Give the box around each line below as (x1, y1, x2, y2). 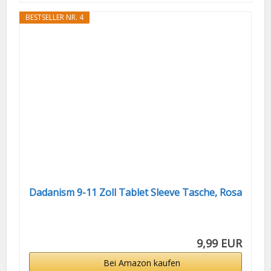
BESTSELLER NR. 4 (25, 12, 83, 23)
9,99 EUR (197, 236, 243, 251)
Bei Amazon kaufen (103, 257, 180, 269)
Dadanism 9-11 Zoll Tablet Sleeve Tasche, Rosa (28, 186, 242, 200)
